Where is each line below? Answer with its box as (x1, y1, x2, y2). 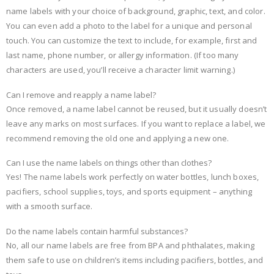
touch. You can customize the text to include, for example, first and (6, 35, 257, 46)
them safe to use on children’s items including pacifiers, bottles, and (6, 254, 263, 266)
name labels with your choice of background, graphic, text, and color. (6, 6, 265, 17)
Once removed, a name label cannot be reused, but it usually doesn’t (6, 103, 267, 114)
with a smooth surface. (6, 201, 93, 212)
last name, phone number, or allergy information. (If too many (6, 50, 239, 61)
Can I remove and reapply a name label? (6, 89, 156, 100)
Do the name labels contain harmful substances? (6, 226, 188, 237)
